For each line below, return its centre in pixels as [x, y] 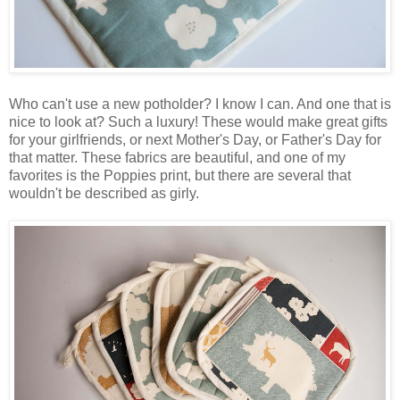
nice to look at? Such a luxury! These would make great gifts [198, 122]
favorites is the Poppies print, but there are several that [180, 176]
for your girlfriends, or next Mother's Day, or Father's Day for [195, 140]
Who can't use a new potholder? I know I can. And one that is [200, 104]
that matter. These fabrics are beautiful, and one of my [177, 158]
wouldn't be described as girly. [104, 194]
